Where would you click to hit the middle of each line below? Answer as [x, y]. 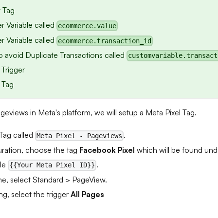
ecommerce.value [87, 26]
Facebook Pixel [107, 150]
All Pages [87, 194]
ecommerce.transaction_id [105, 41]
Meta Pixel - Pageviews [80, 136]
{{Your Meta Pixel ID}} [52, 165]
